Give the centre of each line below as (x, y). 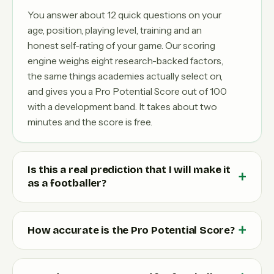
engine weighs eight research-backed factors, (125, 61)
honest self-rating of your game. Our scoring (121, 46)
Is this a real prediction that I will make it (129, 170)
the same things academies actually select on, (125, 76)
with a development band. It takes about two (122, 107)
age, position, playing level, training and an (115, 31)
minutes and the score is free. (90, 122)
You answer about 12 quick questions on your (124, 15)
